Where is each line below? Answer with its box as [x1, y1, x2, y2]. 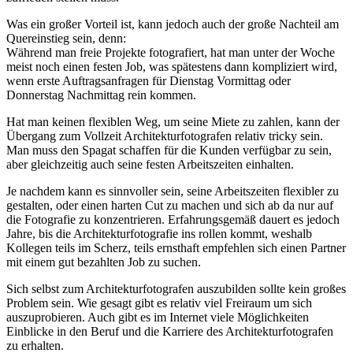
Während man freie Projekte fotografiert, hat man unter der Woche [6, 45, 335, 59]
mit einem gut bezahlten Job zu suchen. [6, 255, 201, 269]
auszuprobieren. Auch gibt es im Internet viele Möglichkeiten [6, 310, 309, 324]
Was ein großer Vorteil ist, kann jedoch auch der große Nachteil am [6, 17, 339, 31]
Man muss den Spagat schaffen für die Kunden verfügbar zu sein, [6, 143, 332, 157]
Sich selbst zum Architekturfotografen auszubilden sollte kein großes [6, 281, 346, 295]
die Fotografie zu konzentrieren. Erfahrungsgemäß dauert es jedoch [6, 212, 340, 226]
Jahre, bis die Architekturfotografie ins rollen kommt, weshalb [6, 226, 312, 240]
